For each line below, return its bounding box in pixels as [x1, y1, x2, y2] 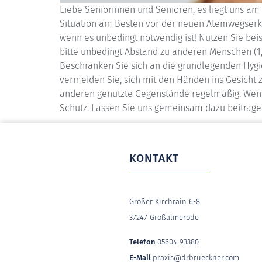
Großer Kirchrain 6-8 [129, 197, 200, 206]
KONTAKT [129, 151, 180, 166]
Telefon [129, 237, 157, 246]
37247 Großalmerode [129, 213, 199, 222]
